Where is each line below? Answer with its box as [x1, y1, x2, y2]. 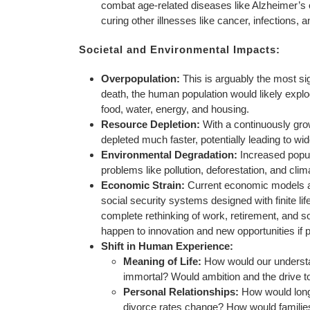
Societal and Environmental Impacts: [79, 44, 280, 55]
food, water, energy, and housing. [101, 103, 249, 115]
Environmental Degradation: [101, 149, 237, 161]
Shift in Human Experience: [101, 240, 233, 252]
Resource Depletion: [101, 118, 200, 130]
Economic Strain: [101, 179, 185, 191]
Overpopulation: [101, 73, 180, 84]
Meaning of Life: [123, 255, 201, 267]
